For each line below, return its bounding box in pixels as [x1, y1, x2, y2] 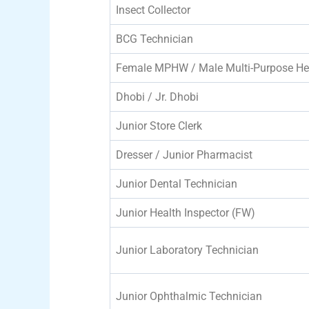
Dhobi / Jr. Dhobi [116, 90, 199, 103]
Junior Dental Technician [116, 177, 237, 190]
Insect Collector [116, 3, 190, 17]
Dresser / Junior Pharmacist [116, 148, 252, 161]
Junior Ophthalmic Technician [116, 289, 262, 303]
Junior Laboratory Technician [116, 243, 259, 257]
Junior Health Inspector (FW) [116, 206, 255, 219]
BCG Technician [116, 32, 193, 46]
